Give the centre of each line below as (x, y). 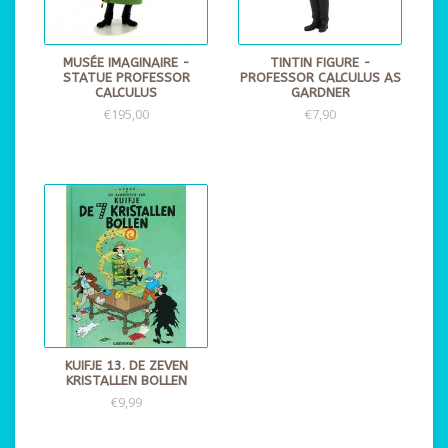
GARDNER (320, 93)
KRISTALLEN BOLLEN (126, 381)
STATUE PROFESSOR (126, 78)
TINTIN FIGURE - (320, 63)
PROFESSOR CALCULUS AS (320, 78)
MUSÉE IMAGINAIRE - (126, 63)
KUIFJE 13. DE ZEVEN (126, 366)
